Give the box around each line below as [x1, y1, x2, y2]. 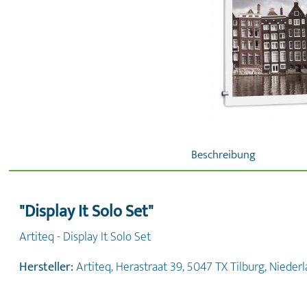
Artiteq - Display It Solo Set [19, 226, 151, 247]
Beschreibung [191, 145, 256, 164]
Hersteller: [19, 256, 73, 278]
